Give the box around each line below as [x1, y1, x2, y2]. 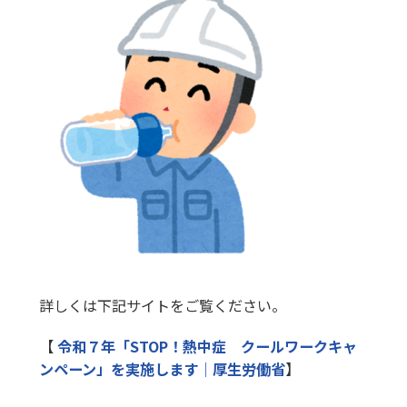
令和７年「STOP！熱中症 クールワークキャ [56, 335, 357, 358]
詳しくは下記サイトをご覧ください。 [38, 294, 286, 317]
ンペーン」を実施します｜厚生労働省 [38, 358, 285, 381]
